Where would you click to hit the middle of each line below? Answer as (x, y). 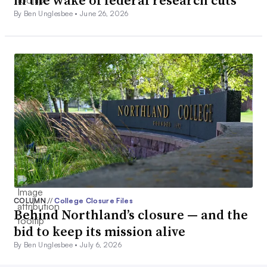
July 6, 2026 (101, 245)
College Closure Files (94, 201)
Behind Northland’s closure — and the (131, 215)
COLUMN (31, 201)
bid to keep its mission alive (100, 232)
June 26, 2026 (104, 14)
